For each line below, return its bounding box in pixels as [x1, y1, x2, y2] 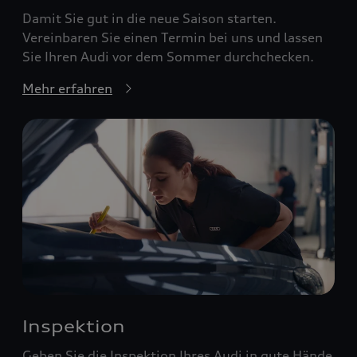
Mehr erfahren [22, 80, 112, 97]
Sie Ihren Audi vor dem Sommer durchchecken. [22, 49, 314, 65]
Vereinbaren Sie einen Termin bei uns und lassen [22, 29, 323, 46]
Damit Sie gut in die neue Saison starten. [22, 10, 277, 27]
